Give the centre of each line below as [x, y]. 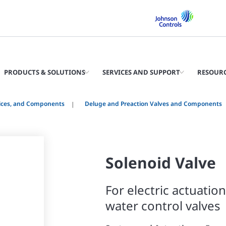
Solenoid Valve [160, 163]
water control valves [163, 206]
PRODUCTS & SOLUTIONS [45, 72]
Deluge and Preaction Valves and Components [153, 104]
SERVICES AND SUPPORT [141, 72]
